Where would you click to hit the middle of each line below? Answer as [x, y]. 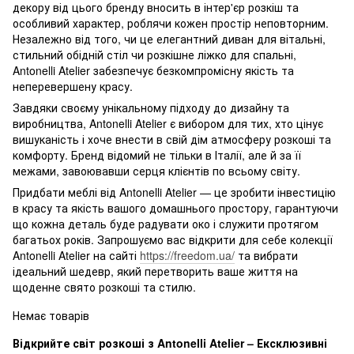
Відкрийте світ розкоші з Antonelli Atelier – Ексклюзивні [170, 343]
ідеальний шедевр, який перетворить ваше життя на [155, 271]
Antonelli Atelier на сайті [76, 256]
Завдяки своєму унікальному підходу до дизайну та [151, 108]
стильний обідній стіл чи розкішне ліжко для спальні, [154, 55]
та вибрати [266, 256]
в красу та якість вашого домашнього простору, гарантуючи [175, 208]
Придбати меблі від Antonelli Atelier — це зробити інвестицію [174, 192]
